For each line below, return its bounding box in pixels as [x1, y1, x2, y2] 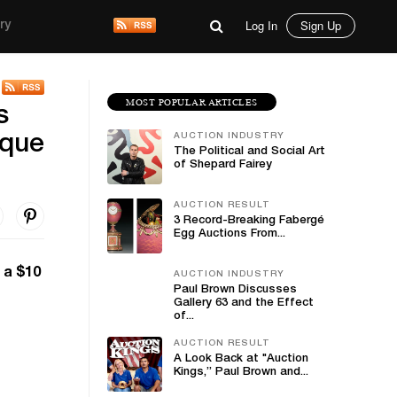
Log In [245, 17, 277, 34]
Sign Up [300, 17, 341, 34]
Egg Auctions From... [174, 229, 285, 240]
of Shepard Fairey [174, 160, 272, 171]
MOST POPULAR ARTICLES [126, 97, 258, 107]
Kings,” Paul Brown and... [174, 367, 308, 378]
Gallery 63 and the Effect [174, 298, 314, 309]
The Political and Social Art [174, 146, 325, 158]
